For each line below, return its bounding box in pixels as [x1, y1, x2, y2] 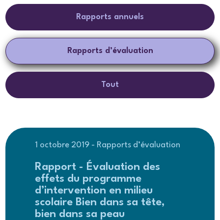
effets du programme [35, 173, 142, 184]
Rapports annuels [76, 12, 144, 21]
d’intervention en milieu [35, 185, 153, 196]
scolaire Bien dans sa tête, [35, 196, 165, 208]
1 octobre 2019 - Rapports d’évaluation [35, 140, 181, 149]
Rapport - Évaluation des [35, 161, 161, 172]
